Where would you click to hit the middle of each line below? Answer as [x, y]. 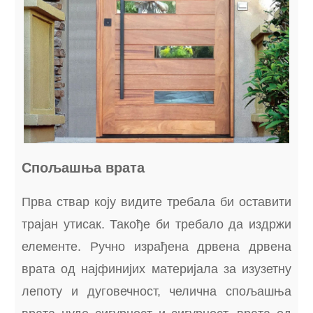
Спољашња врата [83, 168]
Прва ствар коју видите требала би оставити [156, 202]
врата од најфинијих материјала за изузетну [156, 269]
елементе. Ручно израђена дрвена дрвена [156, 247]
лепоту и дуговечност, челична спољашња [156, 291]
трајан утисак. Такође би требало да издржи [156, 224]
